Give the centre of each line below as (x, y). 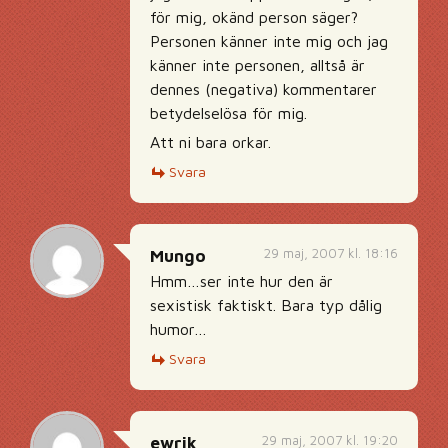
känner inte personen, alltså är (257, 65)
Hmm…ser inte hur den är (241, 281)
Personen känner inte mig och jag (269, 41)
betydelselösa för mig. (228, 113)
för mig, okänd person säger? (254, 17)
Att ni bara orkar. (210, 142)
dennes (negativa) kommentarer (263, 89)
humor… (178, 329)
